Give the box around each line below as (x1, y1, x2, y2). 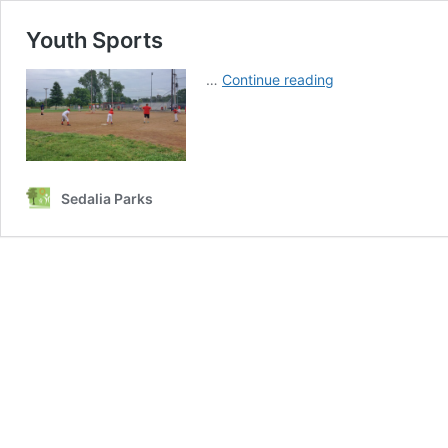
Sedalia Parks (61, 189, 153, 207)
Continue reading (222, 71, 334, 88)
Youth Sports (26, 27, 163, 53)
